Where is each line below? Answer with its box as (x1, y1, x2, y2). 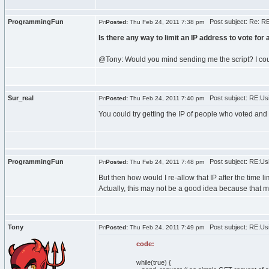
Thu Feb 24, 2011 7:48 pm (128, 159, 204, 165)
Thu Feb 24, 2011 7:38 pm (128, 19, 204, 25)
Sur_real (8, 94, 34, 101)
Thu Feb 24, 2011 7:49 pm (128, 224, 204, 231)
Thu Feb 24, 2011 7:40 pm (128, 95, 204, 101)
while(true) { (136, 259, 171, 266)
